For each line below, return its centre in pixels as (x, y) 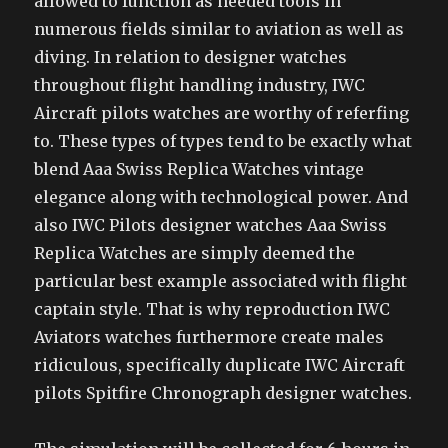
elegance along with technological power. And (221, 196)
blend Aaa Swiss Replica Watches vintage (199, 168)
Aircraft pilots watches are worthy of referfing (222, 112)
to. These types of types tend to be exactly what (223, 140)
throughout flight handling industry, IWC (200, 84)
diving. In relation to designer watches (191, 56)
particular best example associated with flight (221, 280)
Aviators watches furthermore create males (209, 336)
